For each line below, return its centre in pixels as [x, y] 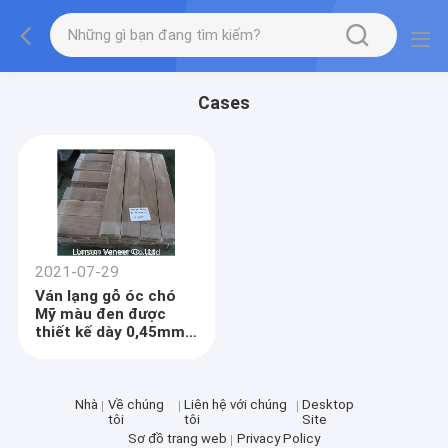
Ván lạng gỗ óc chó [106, 296]
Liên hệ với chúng [235, 404]
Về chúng [135, 404]
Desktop [328, 404]
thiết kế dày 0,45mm [110, 332]
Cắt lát [61, 350]
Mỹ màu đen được [101, 314]
